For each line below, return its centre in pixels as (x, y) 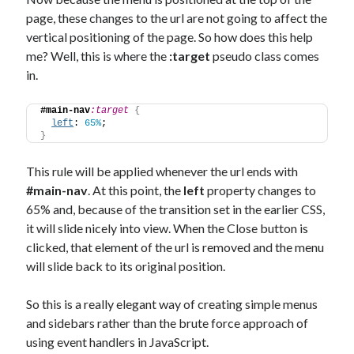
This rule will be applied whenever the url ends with (162, 171)
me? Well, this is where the (98, 56)
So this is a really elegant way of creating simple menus (172, 304)
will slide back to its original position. (126, 266)
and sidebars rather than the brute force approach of (168, 323)
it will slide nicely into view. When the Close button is (168, 228)
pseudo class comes (265, 56)
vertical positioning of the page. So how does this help (170, 37)
